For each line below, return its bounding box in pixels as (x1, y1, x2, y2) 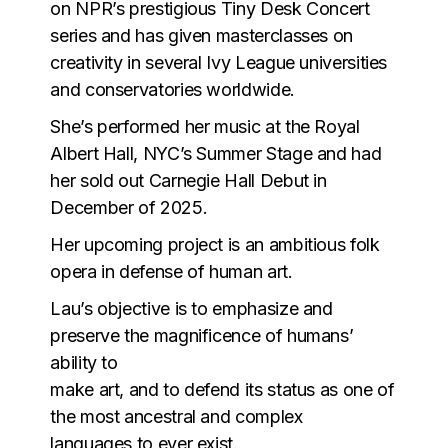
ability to (50, 351, 118, 373)
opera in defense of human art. (50, 260, 293, 282)
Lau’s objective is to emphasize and (50, 297, 333, 319)
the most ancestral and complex (50, 405, 303, 427)
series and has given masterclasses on (50, 24, 353, 46)
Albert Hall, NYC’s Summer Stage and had (50, 142, 382, 164)
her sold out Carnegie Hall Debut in (50, 169, 327, 191)
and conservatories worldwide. (50, 78, 295, 100)
